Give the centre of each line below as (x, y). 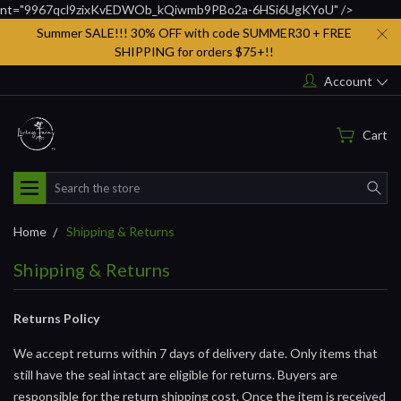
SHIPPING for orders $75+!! (194, 51)
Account (348, 81)
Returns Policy (58, 318)
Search (65, 181)
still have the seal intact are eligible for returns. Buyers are (175, 374)
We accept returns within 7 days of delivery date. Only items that (196, 353)
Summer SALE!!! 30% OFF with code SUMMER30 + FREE (194, 33)
